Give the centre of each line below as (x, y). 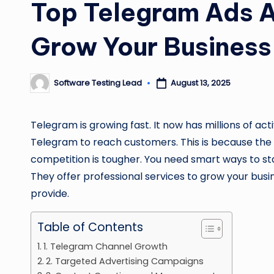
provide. (50, 193)
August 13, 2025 (200, 83)
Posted (44, 87)
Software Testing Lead (98, 83)
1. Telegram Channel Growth (105, 246)
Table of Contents (90, 227)
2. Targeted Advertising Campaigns (124, 261)
